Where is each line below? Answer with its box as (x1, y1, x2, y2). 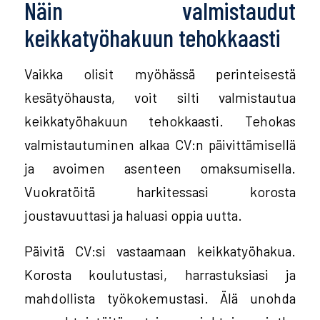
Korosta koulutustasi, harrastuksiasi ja (24, 265, 296, 283)
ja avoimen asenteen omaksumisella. (24, 159, 296, 177)
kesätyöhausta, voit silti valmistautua (24, 89, 296, 106)
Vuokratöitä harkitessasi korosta (24, 183, 296, 201)
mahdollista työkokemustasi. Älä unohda (24, 289, 296, 306)
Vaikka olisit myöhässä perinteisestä (24, 65, 296, 83)
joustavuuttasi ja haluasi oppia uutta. (24, 206, 242, 224)
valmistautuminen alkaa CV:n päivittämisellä (24, 136, 296, 154)
